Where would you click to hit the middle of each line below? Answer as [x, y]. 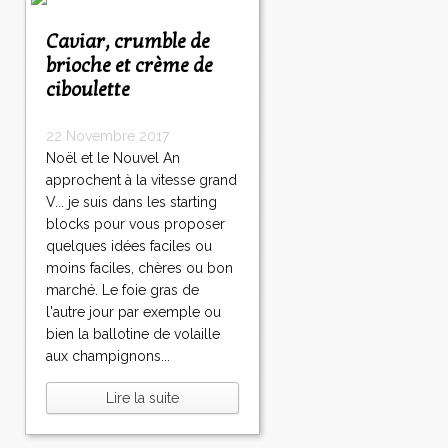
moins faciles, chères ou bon [139, 268]
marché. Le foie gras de [122, 290]
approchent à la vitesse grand [141, 180]
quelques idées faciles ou [129, 246]
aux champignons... [108, 356]
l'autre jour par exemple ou [133, 312]
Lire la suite [142, 398]
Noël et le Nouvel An [113, 158]
